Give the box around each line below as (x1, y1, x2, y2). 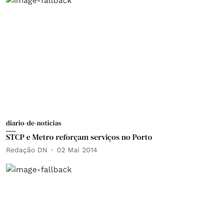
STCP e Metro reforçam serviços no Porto (6, 131, 152, 142)
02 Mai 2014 (57, 145, 98, 154)
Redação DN (6, 145, 47, 154)
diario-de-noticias (6, 118, 61, 128)
